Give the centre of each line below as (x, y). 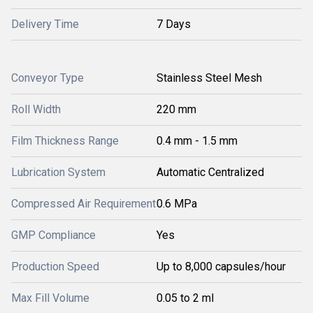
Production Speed (55, 267)
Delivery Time (45, 24)
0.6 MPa (177, 204)
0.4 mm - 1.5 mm (197, 141)
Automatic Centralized (210, 172)
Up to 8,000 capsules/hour (221, 267)
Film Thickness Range (65, 141)
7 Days (174, 24)
